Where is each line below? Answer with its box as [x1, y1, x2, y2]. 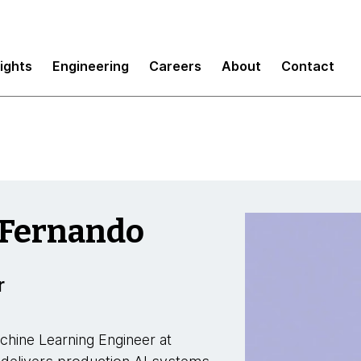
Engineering [52, 57, 129, 74]
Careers [149, 57, 201, 74]
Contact [281, 57, 334, 74]
